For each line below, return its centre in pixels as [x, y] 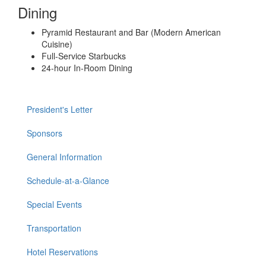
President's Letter [60, 109]
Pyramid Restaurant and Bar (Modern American [131, 32]
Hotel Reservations [62, 252]
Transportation [54, 228]
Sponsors [45, 133]
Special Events [54, 204]
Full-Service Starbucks [84, 56]
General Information [64, 157]
